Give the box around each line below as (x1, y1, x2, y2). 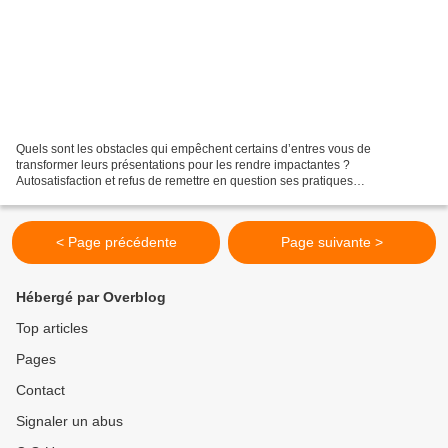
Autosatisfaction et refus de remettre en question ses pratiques (16, 173, 353, 188)
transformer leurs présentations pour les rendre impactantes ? (16, 157, 350, 172)
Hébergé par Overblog (16, 289, 166, 305)
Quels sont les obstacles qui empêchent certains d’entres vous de (16, 141, 371, 156)
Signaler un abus (16, 413, 123, 429)
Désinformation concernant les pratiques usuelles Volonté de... (16, 189, 355, 204)
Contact (16, 382, 65, 398)
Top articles (16, 320, 88, 336)
